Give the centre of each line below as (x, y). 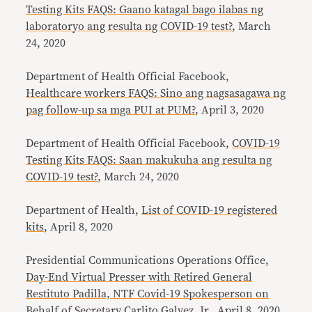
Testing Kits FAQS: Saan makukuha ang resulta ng (149, 161)
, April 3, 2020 (230, 110)
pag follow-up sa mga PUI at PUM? (111, 110)
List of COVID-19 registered (210, 211)
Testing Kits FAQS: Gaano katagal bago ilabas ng (145, 10)
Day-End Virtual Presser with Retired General (139, 278)
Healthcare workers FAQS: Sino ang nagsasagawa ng (156, 94)
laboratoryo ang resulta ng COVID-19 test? (129, 27)
